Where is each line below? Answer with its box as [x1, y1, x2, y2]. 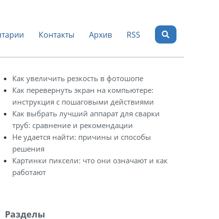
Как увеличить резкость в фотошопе [12, 73, 143, 83]
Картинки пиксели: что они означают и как [12, 155, 168, 165]
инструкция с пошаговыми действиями [12, 97, 154, 107]
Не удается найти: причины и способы [12, 132, 151, 142]
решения [12, 144, 44, 153]
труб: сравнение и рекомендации [12, 120, 133, 130]
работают [12, 167, 46, 177]
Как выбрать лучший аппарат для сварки [12, 109, 160, 118]
